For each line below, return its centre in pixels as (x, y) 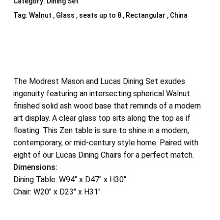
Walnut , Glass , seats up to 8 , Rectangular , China (108, 15)
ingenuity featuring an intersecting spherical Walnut (101, 93)
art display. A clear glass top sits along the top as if (102, 118)
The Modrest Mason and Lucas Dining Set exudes (99, 81)
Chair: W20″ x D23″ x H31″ (57, 192)
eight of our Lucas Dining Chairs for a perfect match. (103, 155)
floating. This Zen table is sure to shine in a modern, (101, 130)
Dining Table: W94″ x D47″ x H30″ (69, 179)
